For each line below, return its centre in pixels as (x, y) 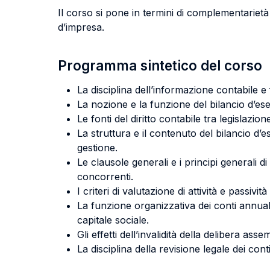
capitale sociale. (113, 220)
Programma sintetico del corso (160, 65)
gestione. (97, 148)
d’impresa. (81, 27)
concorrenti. (105, 177)
